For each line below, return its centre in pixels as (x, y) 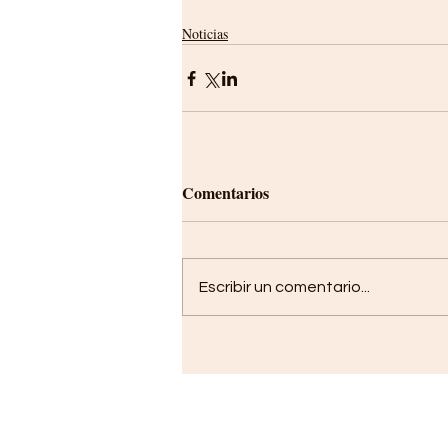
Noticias (205, 33)
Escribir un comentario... (284, 287)
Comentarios (225, 192)
